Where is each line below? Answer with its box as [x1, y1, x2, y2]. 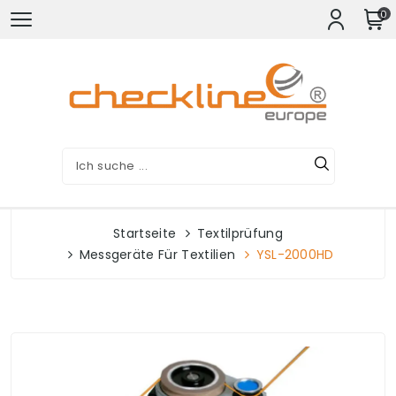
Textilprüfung [196, 225, 283, 242]
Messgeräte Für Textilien [79, 246, 236, 263]
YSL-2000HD [255, 246, 334, 263]
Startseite [113, 225, 177, 242]
